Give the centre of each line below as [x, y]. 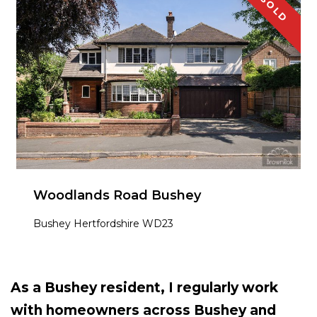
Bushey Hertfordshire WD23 [103, 224]
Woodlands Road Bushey [117, 195]
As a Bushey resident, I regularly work [144, 288]
